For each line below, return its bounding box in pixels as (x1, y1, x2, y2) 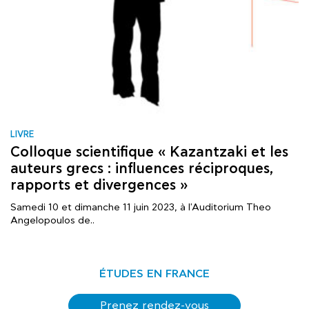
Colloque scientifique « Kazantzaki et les (10, 143, 288, 161)
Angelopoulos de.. (10, 215, 94, 226)
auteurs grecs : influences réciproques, (10, 160, 273, 177)
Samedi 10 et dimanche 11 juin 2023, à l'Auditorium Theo (10, 201, 271, 213)
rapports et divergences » (10, 177, 188, 194)
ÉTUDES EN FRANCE (99, 267, 210, 281)
